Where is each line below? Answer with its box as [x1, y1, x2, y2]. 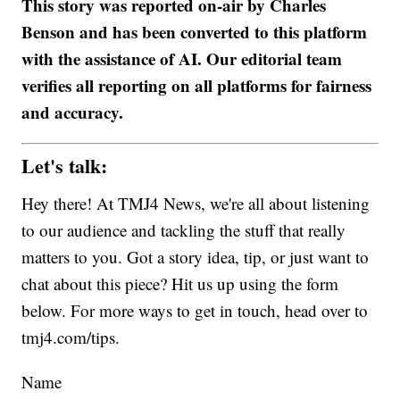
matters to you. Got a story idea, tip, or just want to [21, 246, 370, 269]
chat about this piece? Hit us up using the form [21, 272, 339, 296]
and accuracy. [21, 99, 124, 124]
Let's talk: [21, 151, 108, 181]
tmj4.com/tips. [21, 326, 121, 349]
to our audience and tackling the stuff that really [21, 219, 346, 242]
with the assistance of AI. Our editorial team [21, 46, 343, 71]
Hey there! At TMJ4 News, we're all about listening [21, 192, 371, 215]
